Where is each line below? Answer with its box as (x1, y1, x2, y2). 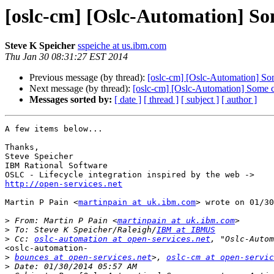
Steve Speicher (5, 152, 73, 161)
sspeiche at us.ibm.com (78, 40, 166, 51)
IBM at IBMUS (157, 225, 215, 235)
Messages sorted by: (29, 94, 112, 105)
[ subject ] (181, 94, 219, 105)
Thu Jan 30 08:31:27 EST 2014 (5, 51, 128, 62)
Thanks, (5, 143, 39, 152)
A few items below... (5, 124, 103, 134)
